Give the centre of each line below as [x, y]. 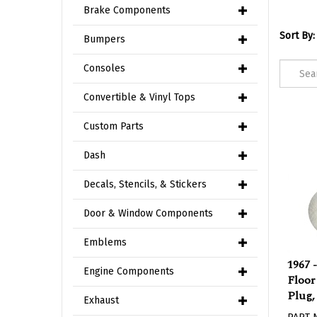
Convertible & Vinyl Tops [139, 97]
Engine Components [129, 271]
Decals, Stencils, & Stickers [145, 184]
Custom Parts [114, 126]
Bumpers [104, 39]
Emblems [105, 242]
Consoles [104, 68]
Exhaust [101, 300]
